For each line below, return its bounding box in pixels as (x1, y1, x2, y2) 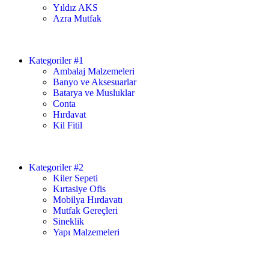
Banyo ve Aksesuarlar (53, 76, 136, 87)
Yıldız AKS (53, 2, 98, 13)
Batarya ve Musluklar (53, 87, 134, 98)
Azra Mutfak (53, 13, 101, 23)
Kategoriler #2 (29, 162, 83, 172)
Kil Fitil (53, 119, 82, 130)
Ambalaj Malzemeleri (53, 65, 134, 76)
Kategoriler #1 (29, 55, 83, 65)
